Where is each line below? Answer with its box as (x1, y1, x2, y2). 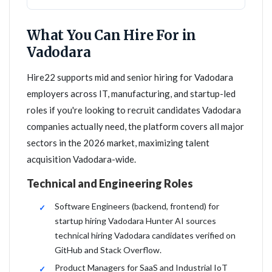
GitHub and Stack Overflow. (55, 245, 161, 255)
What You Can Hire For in (27, 27, 197, 44)
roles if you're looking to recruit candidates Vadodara (27, 104, 241, 115)
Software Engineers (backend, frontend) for (55, 201, 219, 211)
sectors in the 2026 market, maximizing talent (27, 137, 209, 148)
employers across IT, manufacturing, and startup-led (27, 88, 236, 99)
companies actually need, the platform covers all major (27, 121, 244, 132)
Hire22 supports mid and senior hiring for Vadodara (27, 72, 233, 83)
